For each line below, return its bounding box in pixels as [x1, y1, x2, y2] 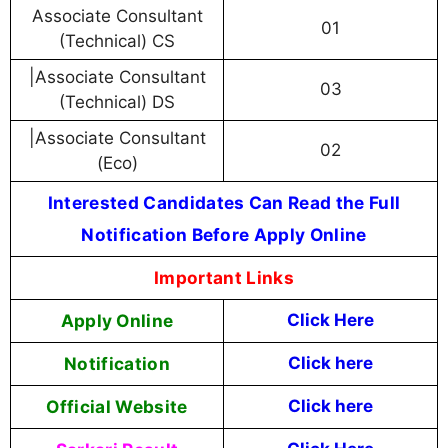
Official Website [46, 395, 188, 417]
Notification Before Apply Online [81, 223, 367, 245]
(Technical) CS [59, 30, 175, 51]
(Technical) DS [59, 91, 175, 112]
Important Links [154, 266, 294, 288]
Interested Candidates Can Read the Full [47, 191, 401, 213]
